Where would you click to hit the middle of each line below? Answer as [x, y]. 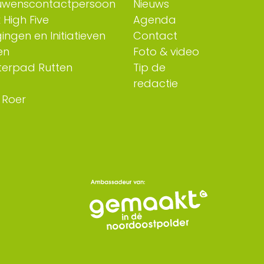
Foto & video [166, 52]
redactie [155, 84]
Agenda [154, 20]
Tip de [149, 68]
